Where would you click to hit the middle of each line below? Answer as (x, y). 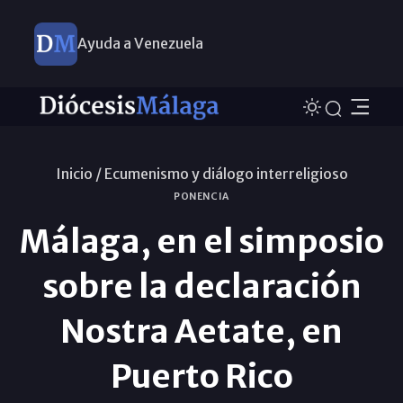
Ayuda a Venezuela (140, 43)
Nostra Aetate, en (201, 331)
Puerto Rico (201, 376)
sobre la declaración (201, 286)
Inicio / (78, 173)
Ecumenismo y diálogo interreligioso (226, 173)
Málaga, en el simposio (201, 241)
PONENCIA (201, 196)
